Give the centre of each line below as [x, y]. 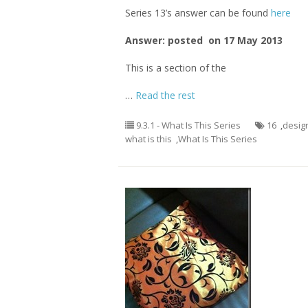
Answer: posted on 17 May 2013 [204, 40]
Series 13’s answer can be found [198, 13]
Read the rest [165, 95]
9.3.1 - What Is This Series [188, 125]
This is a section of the [176, 68]
